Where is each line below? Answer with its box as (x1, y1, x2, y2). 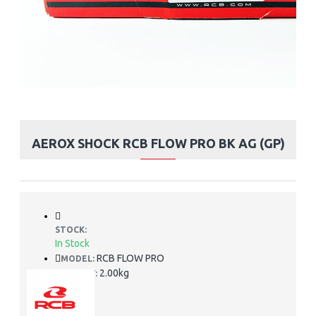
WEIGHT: (61, 269, 97, 278)
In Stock (55, 238, 90, 249)
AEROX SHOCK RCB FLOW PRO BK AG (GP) (31, 136, 285, 150)
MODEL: (61, 254, 95, 263)
